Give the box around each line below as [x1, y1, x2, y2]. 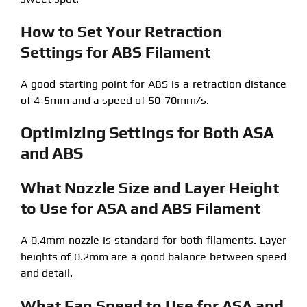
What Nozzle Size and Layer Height [20, 177, 279, 197]
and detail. [20, 266, 73, 280]
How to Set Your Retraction [20, 21, 222, 40]
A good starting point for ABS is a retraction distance [20, 77, 287, 90]
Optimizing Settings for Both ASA [20, 123, 274, 142]
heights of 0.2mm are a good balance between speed [20, 249, 287, 263]
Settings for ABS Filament [20, 42, 210, 61]
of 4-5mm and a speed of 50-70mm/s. [20, 93, 209, 107]
